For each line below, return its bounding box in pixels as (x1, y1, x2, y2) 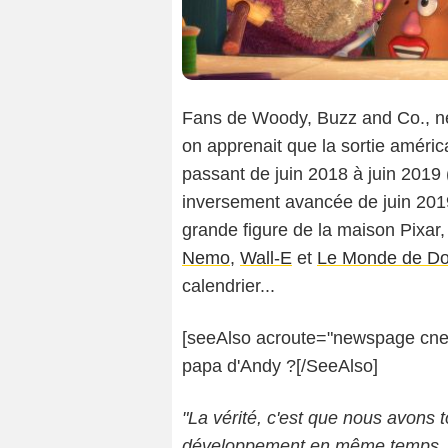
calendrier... (182, 275, 275, 296)
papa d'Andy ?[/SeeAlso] (182, 355, 378, 376)
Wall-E (240, 247, 292, 268)
